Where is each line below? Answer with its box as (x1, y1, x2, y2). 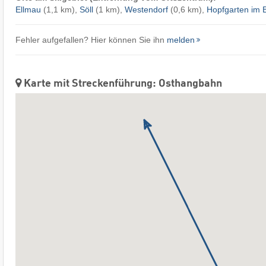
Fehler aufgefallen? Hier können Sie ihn (15, 35, 167, 45)
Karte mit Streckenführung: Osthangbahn (21, 78, 222, 90)
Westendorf (124, 5, 168, 15)
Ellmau (15, 5, 41, 15)
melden (166, 35, 195, 45)
